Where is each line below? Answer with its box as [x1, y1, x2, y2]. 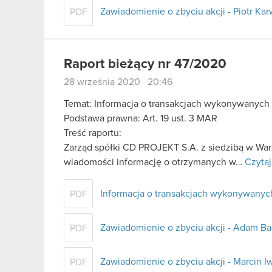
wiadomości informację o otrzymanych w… [64, 157, 245, 167]
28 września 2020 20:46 [64, 76, 172, 87]
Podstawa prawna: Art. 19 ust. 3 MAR [64, 113, 217, 123]
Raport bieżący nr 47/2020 [64, 57, 226, 71]
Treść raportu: [64, 127, 121, 138]
